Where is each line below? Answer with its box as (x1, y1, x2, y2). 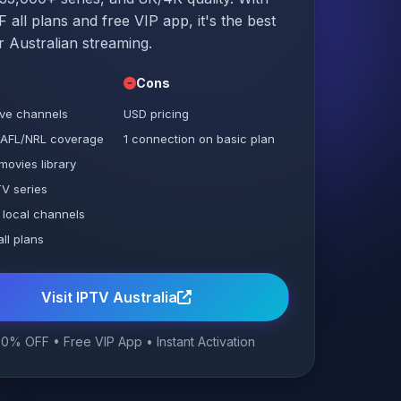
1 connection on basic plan (123, 132, 275, 146)
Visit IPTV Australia (40, 288, 177, 306)
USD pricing (123, 107, 189, 121)
